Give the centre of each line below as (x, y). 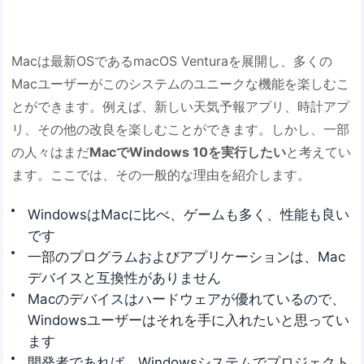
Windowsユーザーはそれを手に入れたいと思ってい (189, 320)
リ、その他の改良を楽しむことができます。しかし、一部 (181, 129)
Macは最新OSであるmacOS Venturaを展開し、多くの (172, 61)
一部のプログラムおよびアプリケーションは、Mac (187, 256)
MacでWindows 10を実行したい (188, 152)
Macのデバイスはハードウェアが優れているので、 (187, 299)
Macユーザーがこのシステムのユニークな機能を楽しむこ (181, 83)
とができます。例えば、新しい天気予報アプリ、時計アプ (181, 106)
